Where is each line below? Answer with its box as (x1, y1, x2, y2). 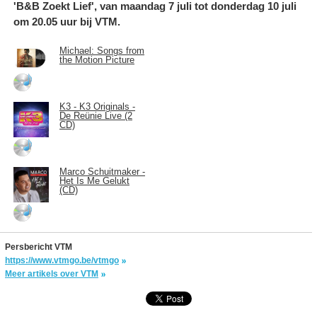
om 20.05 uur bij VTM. (13, 15, 120, 28)
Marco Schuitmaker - (59, 166, 145, 177)
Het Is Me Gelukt (59, 175, 129, 186)
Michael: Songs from (59, 45, 144, 56)
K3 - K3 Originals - (59, 100, 135, 112)
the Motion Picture (59, 54, 134, 65)
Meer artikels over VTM (5, 268, 98, 279)
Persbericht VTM (5, 241, 72, 252)
